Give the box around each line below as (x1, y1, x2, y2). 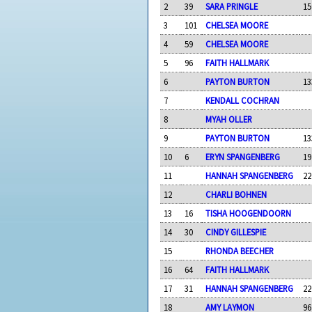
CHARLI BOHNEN (205, 188, 267, 200)
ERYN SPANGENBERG (205, 150, 281, 162)
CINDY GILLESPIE (205, 226, 267, 237)
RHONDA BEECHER (205, 244, 274, 256)
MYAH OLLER (205, 113, 253, 125)
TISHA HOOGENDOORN (205, 207, 292, 219)
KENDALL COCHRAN (205, 94, 280, 106)
